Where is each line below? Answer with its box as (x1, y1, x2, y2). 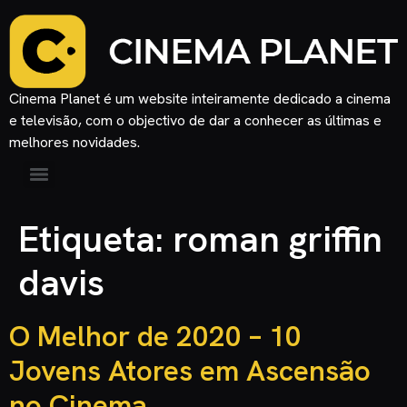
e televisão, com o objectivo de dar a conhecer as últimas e (9, 110, 382, 130)
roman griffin (173, 214, 382, 263)
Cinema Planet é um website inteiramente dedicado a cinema (9, 88, 391, 108)
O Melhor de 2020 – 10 (9, 316, 302, 355)
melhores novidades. (9, 132, 140, 152)
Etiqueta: (18, 214, 173, 263)
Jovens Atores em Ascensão (9, 351, 371, 390)
